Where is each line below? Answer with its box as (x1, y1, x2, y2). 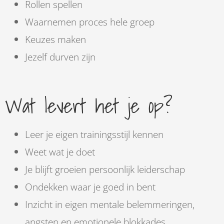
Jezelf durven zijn (25, 50, 95, 64)
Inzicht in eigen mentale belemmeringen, (25, 197, 194, 211)
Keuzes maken (25, 32, 86, 46)
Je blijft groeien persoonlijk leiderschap (25, 162, 185, 176)
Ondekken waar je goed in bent (25, 180, 155, 194)
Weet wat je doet (25, 145, 95, 159)
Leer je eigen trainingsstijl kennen (25, 127, 163, 141)
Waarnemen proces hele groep (25, 15, 154, 29)
